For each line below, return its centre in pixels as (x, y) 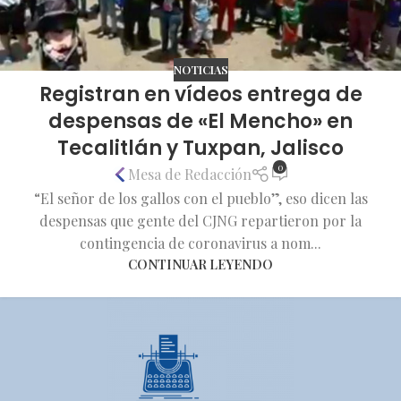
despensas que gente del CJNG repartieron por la (200, 220)
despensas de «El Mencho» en (200, 121)
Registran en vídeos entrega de (200, 94)
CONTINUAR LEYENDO (200, 264)
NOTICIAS (200, 70)
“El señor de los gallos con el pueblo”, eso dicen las (200, 198)
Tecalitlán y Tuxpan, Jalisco (200, 148)
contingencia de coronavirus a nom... (200, 243)
